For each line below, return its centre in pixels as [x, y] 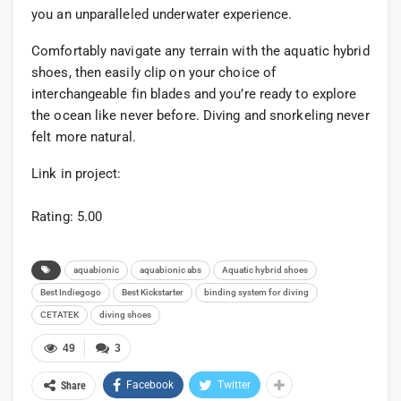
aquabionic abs [171, 269]
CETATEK [60, 314]
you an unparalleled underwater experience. [162, 14]
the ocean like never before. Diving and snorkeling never [200, 115]
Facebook [150, 384]
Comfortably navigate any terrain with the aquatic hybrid [200, 51]
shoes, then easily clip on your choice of [154, 72]
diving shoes [125, 314]
